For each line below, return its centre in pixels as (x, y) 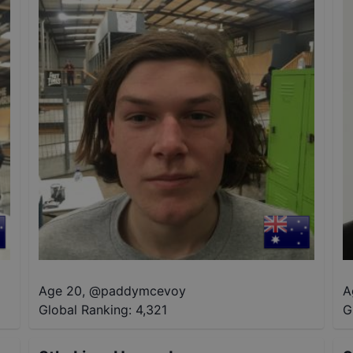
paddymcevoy (144, 290)
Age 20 (61, 290)
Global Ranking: (85, 309)
